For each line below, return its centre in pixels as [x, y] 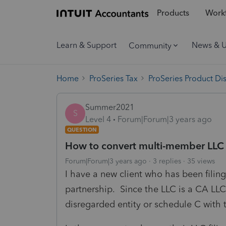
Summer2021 [110, 107]
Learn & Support [87, 45]
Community [150, 45]
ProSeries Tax [114, 78]
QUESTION [82, 129]
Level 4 [98, 119]
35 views [201, 161]
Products [173, 13]
